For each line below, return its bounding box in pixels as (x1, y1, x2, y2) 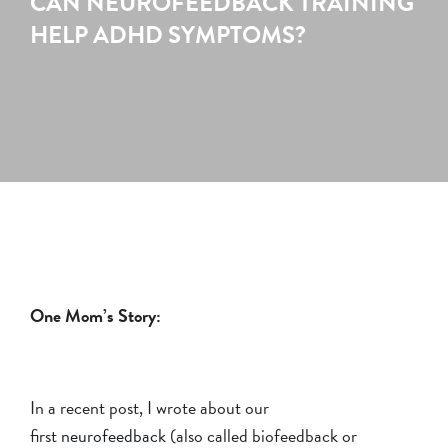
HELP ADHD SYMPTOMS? (30, 16, 306, 53)
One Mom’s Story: (30, 301, 165, 329)
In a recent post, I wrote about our (30, 393, 269, 421)
